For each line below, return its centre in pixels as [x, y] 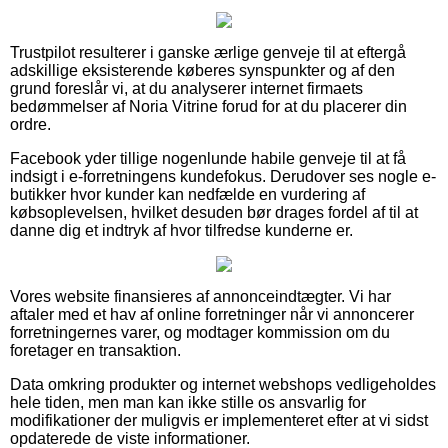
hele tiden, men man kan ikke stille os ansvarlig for [188, 403]
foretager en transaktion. [95, 351]
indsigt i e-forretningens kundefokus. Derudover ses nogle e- [223, 177]
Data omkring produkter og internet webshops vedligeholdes [223, 385]
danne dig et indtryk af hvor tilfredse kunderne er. [181, 231]
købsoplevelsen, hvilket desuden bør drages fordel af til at [214, 213]
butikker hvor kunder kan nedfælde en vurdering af [187, 195]
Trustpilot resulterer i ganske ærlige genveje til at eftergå [208, 53]
